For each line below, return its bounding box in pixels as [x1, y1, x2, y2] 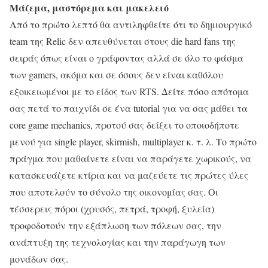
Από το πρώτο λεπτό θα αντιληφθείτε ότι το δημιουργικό [10, 18, 252, 31]
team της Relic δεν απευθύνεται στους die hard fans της [10, 35, 236, 48]
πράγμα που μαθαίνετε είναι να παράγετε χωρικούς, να [10, 152, 251, 165]
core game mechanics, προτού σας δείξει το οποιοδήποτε [10, 118, 239, 132]
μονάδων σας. [10, 252, 68, 266]
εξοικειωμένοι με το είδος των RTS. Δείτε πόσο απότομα [10, 85, 249, 98]
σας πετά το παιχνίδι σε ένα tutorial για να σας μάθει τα [10, 102, 248, 115]
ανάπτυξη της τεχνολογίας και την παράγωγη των [10, 236, 226, 249]
